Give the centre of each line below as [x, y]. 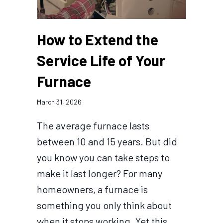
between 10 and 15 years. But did [107, 142]
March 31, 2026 [59, 102]
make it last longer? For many [100, 173]
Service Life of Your [101, 60]
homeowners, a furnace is [92, 189]
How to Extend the [98, 40]
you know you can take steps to [103, 158]
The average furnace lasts [93, 126]
